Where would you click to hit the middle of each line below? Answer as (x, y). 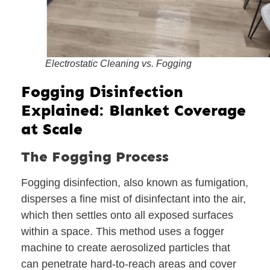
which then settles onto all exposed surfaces (127, 215)
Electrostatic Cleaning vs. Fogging (118, 64)
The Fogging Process (95, 157)
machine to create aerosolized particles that (126, 248)
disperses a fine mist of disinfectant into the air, (133, 199)
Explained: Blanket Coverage (133, 111)
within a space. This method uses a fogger (123, 232)
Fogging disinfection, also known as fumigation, (135, 183)
